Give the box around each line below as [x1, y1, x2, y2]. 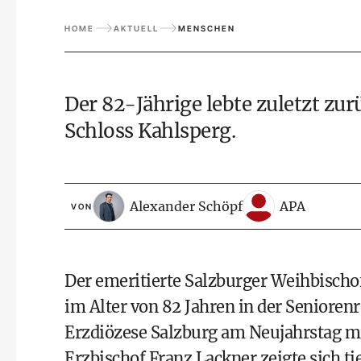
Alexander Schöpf [130, 197, 243, 214]
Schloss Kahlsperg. [64, 118, 235, 143]
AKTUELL [114, 23, 159, 33]
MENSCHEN [178, 23, 235, 33]
